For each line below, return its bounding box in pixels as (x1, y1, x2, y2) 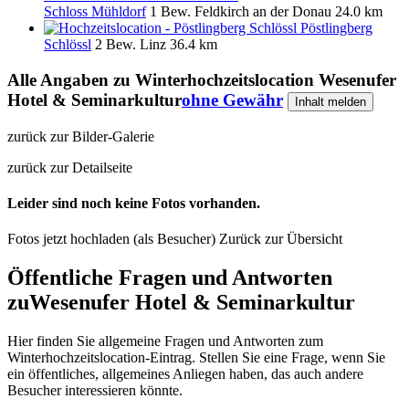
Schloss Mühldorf (44, 4, 146, 20)
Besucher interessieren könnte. (7, 382, 183, 398)
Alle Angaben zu (7, 69, 135, 89)
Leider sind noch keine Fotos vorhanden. (7, 194, 260, 211)
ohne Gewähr (182, 89, 283, 110)
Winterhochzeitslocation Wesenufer (135, 69, 396, 89)
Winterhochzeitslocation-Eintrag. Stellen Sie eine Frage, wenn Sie (7, 349, 385, 365)
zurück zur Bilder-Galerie (7, 128, 154, 144)
